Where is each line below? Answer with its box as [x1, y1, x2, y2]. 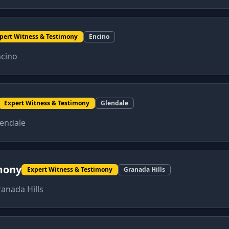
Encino [89, 32, 109, 41]
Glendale [101, 99, 128, 107]
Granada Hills [124, 165, 165, 174]
